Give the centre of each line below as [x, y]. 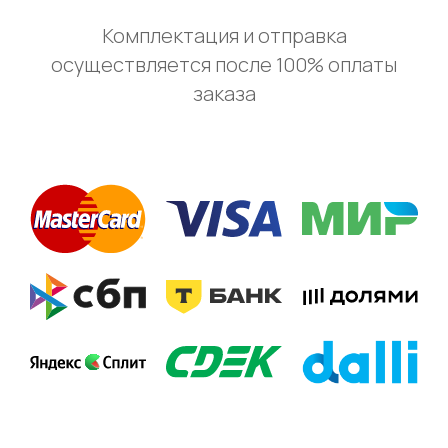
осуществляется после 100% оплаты [224, 64]
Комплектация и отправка [224, 35]
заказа [224, 93]
